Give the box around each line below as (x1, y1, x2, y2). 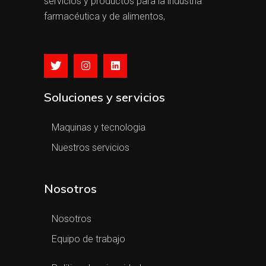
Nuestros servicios (52, 142, 129, 154)
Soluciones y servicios (44, 90, 165, 105)
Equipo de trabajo (52, 233, 125, 245)
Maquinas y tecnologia (52, 122, 145, 134)
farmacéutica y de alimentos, (44, 11, 165, 23)
